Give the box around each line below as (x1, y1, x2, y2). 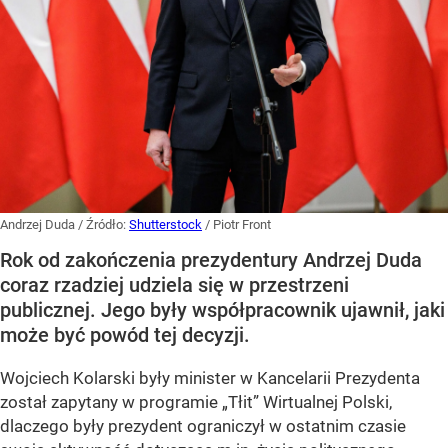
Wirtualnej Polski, (259, 392, 392, 413)
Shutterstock (129, 217, 202, 233)
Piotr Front (213, 217, 271, 233)
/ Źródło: (78, 217, 129, 233)
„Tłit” (222, 392, 259, 413)
